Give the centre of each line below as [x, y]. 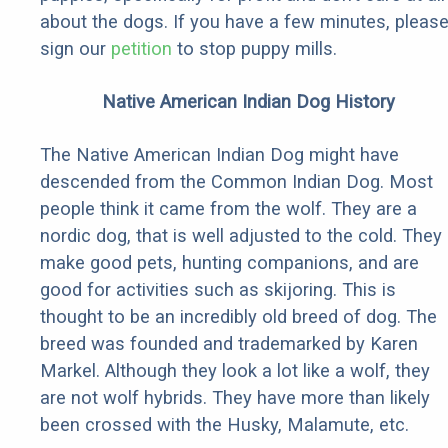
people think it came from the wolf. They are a [228, 209]
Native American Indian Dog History [248, 102]
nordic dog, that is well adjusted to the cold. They [241, 236]
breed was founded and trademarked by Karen [229, 344]
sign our [75, 49]
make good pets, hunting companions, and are [229, 263]
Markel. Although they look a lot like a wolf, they [235, 371]
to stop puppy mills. [254, 49]
